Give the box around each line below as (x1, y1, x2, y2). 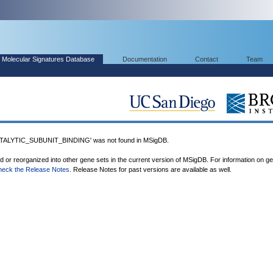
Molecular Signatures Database (2, 55, 94, 63)
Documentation (122, 55, 167, 63)
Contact (195, 55, 218, 63)
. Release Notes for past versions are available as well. (69, 166, 232, 173)
